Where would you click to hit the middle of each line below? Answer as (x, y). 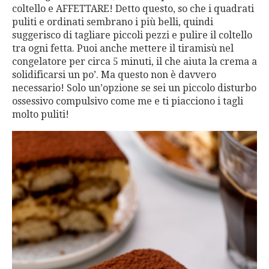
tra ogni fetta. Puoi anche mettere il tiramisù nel (123, 48)
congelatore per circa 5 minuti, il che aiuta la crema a (134, 61)
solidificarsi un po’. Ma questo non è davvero (114, 74)
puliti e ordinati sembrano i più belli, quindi (113, 22)
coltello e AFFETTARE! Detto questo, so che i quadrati (133, 8)
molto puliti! (41, 114)
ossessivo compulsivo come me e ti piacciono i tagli (128, 101)
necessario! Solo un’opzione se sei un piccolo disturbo (134, 88)
